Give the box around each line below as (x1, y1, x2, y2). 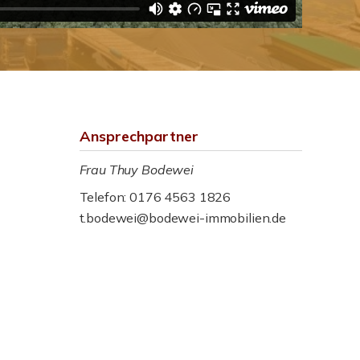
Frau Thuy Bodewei (79, 161, 194, 178)
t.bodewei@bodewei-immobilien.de (79, 209, 287, 226)
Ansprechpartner (79, 126, 198, 145)
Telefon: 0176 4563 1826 (79, 188, 231, 205)
